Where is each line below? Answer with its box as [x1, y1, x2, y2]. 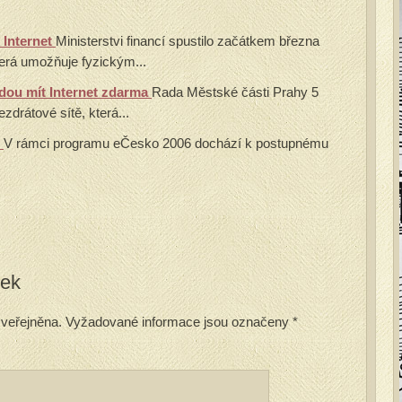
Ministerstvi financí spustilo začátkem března [56, 33, 319, 48]
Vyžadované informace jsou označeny [62, 314, 293, 329]
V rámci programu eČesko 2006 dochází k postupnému [4, 135, 328, 151]
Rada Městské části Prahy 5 [152, 84, 319, 100]
